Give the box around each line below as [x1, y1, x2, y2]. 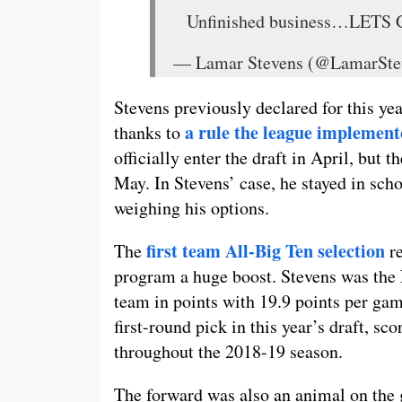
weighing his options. [114, 196, 269, 220]
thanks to [114, 120, 185, 144]
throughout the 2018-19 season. [114, 339, 343, 363]
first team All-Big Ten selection [146, 238, 385, 264]
